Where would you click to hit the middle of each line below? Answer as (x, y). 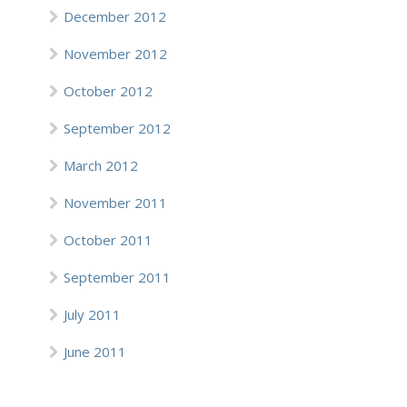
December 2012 (115, 16)
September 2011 (117, 277)
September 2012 (117, 128)
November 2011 (115, 203)
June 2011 (95, 352)
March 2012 (101, 165)
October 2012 (108, 91)
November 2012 (115, 54)
